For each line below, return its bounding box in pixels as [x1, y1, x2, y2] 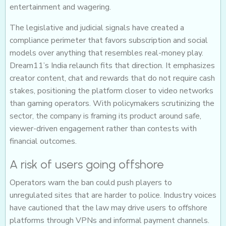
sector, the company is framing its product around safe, [10, 110, 201, 122]
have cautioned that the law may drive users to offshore [10, 202, 207, 214]
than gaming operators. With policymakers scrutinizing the [10, 98, 214, 109]
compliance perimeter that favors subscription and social [10, 35, 208, 46]
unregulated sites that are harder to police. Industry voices [10, 190, 216, 201]
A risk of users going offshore [10, 157, 164, 172]
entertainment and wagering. [10, 2, 111, 13]
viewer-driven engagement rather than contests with [10, 123, 197, 135]
